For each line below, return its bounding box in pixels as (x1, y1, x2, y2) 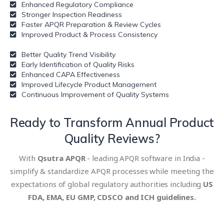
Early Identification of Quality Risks (21, 59, 134, 69)
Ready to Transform (9, 114, 125, 130)
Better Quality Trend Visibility (21, 49, 115, 59)
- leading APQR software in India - (85, 152, 205, 163)
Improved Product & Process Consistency (21, 29, 157, 39)
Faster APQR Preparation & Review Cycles (21, 19, 161, 29)
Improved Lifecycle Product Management (21, 79, 156, 89)
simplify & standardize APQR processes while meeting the (10, 165, 214, 176)
